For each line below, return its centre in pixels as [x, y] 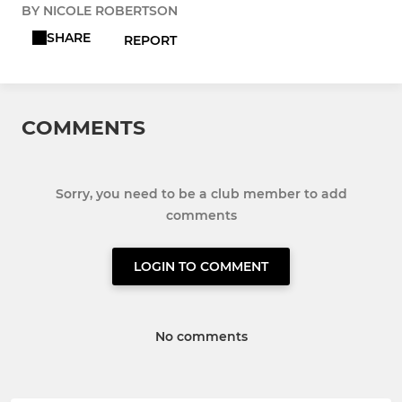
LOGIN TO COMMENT [201, 266]
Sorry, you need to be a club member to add [201, 193]
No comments [201, 336]
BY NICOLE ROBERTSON [100, 10]
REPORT [151, 40]
